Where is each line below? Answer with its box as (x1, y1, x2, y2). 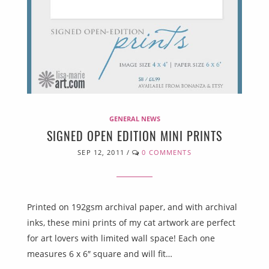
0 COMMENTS (142, 147, 192, 157)
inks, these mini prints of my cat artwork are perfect (27, 216, 235, 228)
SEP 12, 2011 (77, 147, 124, 157)
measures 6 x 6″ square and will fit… (27, 247, 172, 259)
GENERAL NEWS (109, 113, 160, 123)
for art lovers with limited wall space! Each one (27, 232, 215, 244)
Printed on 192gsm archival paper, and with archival (27, 201, 237, 213)
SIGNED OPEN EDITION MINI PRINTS (47, 126, 222, 145)
